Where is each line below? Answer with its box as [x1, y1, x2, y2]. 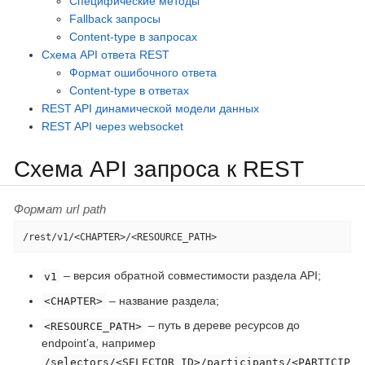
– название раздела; [105, 293, 219, 307]
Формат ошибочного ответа [69, 66, 217, 79]
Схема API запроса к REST [14, 156, 304, 182]
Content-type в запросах [69, 30, 197, 43]
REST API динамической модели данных [42, 102, 259, 115]
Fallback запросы [69, 12, 161, 25]
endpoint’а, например [42, 336, 156, 350]
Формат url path [14, 202, 107, 217]
